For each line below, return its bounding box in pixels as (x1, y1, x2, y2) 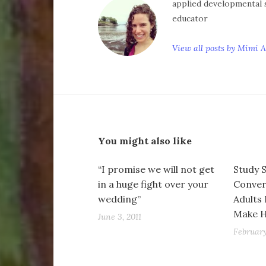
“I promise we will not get (97, 163, 214, 176)
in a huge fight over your (97, 178, 208, 191)
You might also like (97, 135, 192, 147)
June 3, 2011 (97, 211, 141, 223)
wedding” (97, 193, 141, 205)
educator (172, 13, 208, 24)
